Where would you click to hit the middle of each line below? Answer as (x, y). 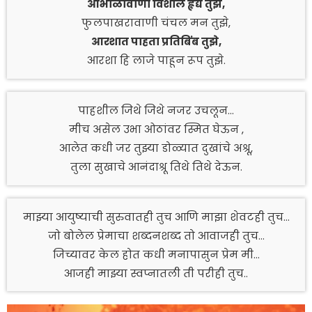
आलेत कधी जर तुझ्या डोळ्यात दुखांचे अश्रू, (156, 148)
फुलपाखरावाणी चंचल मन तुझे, (156, 22)
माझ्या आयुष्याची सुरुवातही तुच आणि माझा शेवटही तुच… (156, 217)
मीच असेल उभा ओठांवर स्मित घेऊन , (156, 129)
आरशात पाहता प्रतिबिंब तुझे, (156, 41)
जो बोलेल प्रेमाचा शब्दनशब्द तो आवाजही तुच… (156, 235)
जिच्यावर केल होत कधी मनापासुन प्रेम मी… (156, 254)
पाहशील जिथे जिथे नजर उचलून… (156, 110)
